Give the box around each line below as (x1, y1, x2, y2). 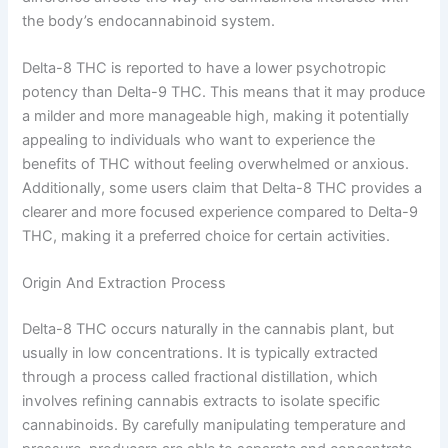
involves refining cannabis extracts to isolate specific (22, 392, 381, 411)
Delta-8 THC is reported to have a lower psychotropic (22, 58, 387, 77)
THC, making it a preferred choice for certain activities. (22, 226, 391, 245)
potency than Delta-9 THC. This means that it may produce (22, 82, 426, 101)
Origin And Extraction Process (22, 274, 227, 293)
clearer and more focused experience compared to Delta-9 (22, 202, 419, 221)
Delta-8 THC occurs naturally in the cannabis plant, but (22, 320, 395, 339)
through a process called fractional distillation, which (22, 368, 379, 387)
